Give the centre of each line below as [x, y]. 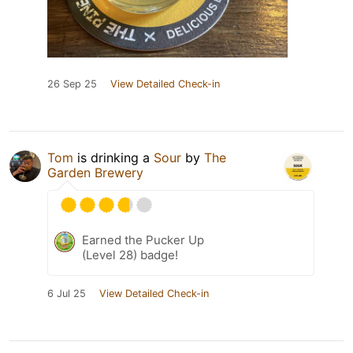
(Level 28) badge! [130, 255]
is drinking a [113, 158]
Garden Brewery [95, 173]
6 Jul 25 [67, 294]
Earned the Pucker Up [143, 240]
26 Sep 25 [72, 84]
